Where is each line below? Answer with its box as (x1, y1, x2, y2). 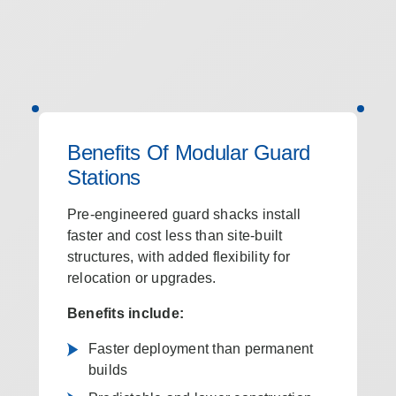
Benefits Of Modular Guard (66, 141, 310, 164)
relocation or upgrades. (66, 270, 217, 286)
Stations (66, 165, 141, 189)
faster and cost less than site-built (66, 228, 283, 243)
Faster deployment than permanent (88, 341, 314, 356)
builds (88, 362, 128, 377)
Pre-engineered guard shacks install (66, 207, 301, 222)
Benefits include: (66, 306, 185, 321)
